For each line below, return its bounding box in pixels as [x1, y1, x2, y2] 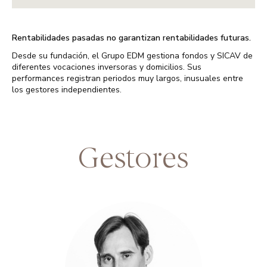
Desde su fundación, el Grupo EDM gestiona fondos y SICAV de [12, 50, 253, 62]
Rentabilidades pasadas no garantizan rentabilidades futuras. [12, 32, 251, 44]
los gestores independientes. [12, 84, 122, 96]
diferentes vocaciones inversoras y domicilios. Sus [12, 61, 201, 73]
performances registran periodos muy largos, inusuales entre [12, 73, 243, 85]
